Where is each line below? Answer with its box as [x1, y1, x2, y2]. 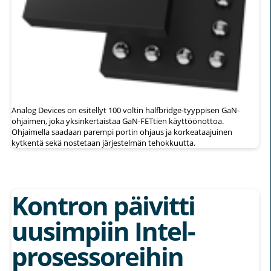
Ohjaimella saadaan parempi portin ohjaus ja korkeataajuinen [11, 126, 232, 137]
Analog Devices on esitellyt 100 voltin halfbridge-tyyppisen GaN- [11, 104, 240, 116]
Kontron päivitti [11, 188, 195, 223]
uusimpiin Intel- [11, 213, 195, 248]
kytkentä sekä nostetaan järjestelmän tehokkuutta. [11, 137, 195, 148]
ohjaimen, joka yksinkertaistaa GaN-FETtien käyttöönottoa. [11, 115, 224, 126]
